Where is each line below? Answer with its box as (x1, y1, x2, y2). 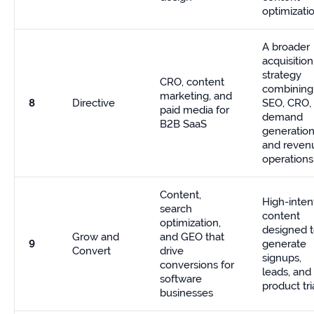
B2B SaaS (160, 118, 207, 130)
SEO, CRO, (262, 97, 311, 109)
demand (262, 111, 303, 123)
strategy (262, 69, 301, 81)
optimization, (160, 217, 221, 229)
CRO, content (160, 76, 224, 88)
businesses (160, 287, 213, 299)
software (160, 273, 202, 285)
